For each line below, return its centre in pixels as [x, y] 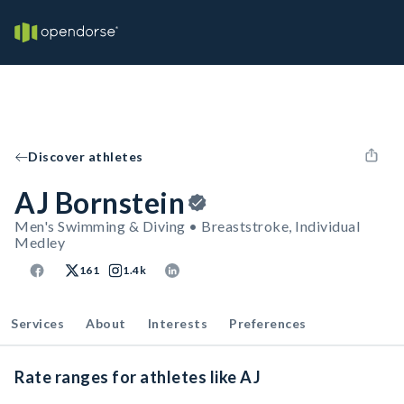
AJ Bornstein [100, 202]
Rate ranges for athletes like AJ [138, 377]
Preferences [268, 323]
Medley [40, 242]
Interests [177, 323]
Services [37, 323]
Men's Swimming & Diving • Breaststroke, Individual [187, 226]
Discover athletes [86, 156]
